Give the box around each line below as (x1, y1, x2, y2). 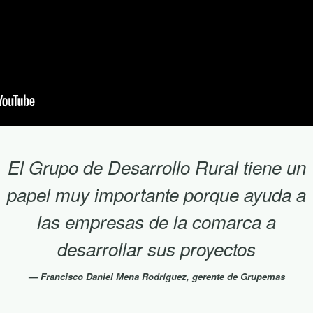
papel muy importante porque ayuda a (7, 182, 306, 208)
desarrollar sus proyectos (57, 236, 256, 262)
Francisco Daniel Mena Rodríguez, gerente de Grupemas (40, 270, 285, 284)
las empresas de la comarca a (37, 209, 276, 235)
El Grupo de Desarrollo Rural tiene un (7, 154, 306, 180)
